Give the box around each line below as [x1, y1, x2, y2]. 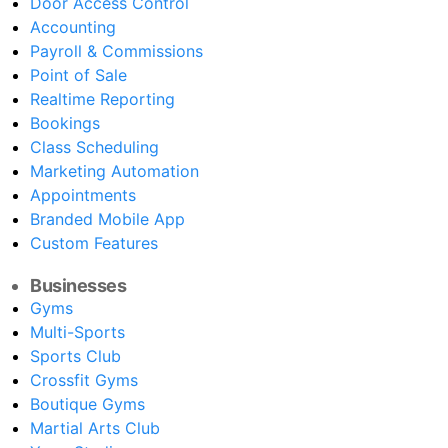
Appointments [30, 185, 136, 206]
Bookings [30, 113, 100, 134]
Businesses [30, 275, 127, 297]
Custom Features [30, 233, 158, 254]
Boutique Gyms [30, 394, 145, 415]
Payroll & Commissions [30, 41, 203, 62]
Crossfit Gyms [30, 370, 138, 391]
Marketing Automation [30, 161, 199, 182]
